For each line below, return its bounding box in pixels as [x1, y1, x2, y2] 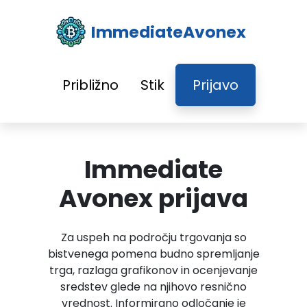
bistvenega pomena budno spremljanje [47, 246, 260, 262]
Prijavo [193, 75, 238, 95]
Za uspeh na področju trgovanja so [60, 230, 247, 245]
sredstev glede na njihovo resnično [60, 279, 247, 295]
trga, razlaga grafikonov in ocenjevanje [49, 262, 258, 278]
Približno [62, 75, 119, 95]
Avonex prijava [59, 182, 248, 215]
